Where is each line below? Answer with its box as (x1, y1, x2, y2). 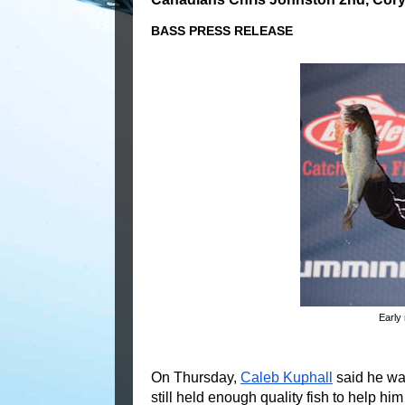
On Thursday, (151, 370, 240, 386)
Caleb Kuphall (240, 370, 333, 386)
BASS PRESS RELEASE (151, 24, 293, 39)
